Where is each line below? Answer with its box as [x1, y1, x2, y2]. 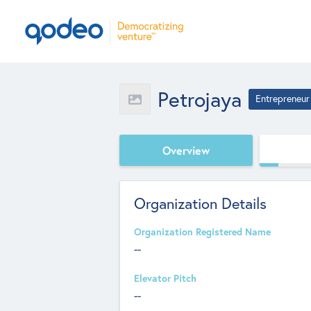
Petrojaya [158, 85, 242, 112]
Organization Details [134, 194, 267, 213]
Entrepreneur [255, 92, 310, 105]
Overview [162, 142, 210, 158]
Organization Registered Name [134, 226, 271, 238]
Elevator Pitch [134, 272, 196, 285]
